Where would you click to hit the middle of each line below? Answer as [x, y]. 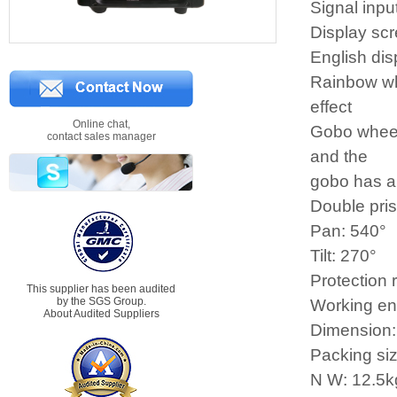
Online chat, [101, 124]
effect [331, 107]
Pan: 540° [348, 231]
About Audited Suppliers [101, 314]
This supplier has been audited [101, 289]
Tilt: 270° [343, 256]
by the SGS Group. [101, 301]
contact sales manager [101, 136]
